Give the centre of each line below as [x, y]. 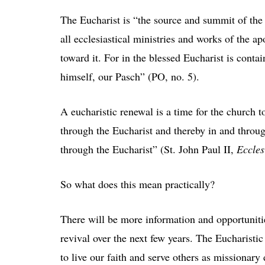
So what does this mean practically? [138, 184]
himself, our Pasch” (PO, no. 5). [130, 76]
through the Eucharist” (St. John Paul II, [148, 149]
